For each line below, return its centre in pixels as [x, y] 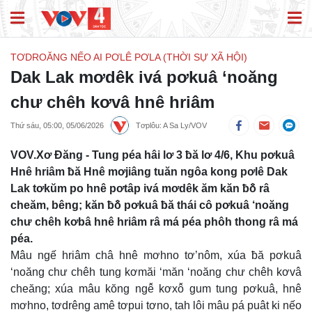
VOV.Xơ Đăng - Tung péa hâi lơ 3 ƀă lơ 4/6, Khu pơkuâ [153, 155]
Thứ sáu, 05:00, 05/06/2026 [57, 126]
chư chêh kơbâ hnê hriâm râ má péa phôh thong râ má [154, 222]
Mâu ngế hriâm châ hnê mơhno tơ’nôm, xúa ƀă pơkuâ [156, 256]
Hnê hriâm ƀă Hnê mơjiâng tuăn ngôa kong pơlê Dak [149, 172]
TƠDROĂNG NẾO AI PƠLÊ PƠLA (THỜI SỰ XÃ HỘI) [129, 57]
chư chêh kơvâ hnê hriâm [112, 102]
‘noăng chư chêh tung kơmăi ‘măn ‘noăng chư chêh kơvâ [156, 272]
